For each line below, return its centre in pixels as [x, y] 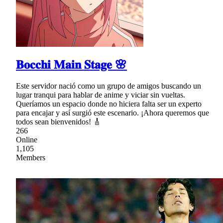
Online [27, 140]
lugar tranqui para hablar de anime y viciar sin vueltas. [101, 95]
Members [31, 158]
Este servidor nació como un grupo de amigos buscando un [109, 86]
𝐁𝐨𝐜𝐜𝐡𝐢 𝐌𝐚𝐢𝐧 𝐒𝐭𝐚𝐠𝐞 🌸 [71, 65]
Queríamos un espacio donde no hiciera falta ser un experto [109, 104]
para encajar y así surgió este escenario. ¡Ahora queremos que [112, 113]
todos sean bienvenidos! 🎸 [58, 122]
